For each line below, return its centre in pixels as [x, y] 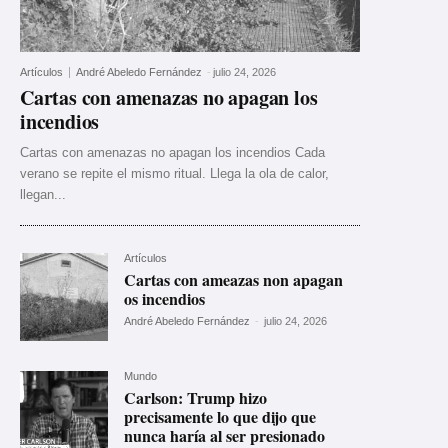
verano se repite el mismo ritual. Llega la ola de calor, [174, 173]
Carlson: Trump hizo [196, 398]
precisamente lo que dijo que [220, 417]
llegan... [43, 194]
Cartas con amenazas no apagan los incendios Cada [172, 152]
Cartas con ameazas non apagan [234, 279]
